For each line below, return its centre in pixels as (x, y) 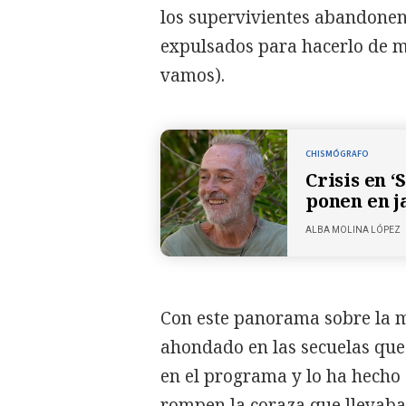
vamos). (195, 75)
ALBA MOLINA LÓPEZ (353, 230)
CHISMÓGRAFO (337, 155)
